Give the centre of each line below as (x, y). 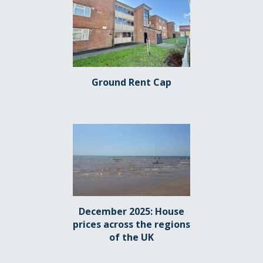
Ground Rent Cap (131, 82)
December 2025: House (131, 212)
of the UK (131, 237)
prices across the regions (131, 225)
